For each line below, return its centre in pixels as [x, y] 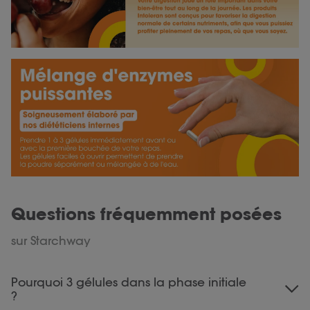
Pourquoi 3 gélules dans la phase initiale [129, 282]
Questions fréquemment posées [146, 215]
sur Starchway [51, 241]
